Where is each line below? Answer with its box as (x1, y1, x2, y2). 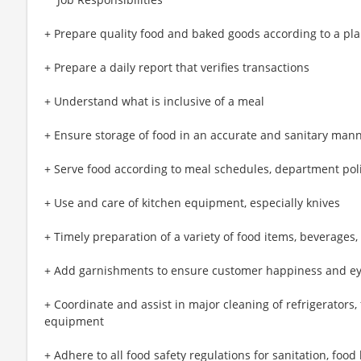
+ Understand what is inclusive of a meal (44, 93, 264, 109)
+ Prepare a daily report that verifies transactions (44, 60, 309, 75)
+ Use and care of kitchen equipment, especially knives (44, 195, 340, 210)
